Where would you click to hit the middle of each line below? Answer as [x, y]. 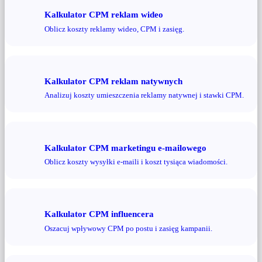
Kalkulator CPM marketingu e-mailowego [125, 147]
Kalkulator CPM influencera [99, 214]
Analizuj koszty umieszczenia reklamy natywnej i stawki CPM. [144, 95]
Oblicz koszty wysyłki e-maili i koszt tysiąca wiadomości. [136, 162]
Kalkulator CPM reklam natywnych [113, 81]
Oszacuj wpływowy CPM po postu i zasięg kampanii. [128, 228]
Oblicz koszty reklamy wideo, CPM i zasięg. [114, 29]
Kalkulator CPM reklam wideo [104, 15]
